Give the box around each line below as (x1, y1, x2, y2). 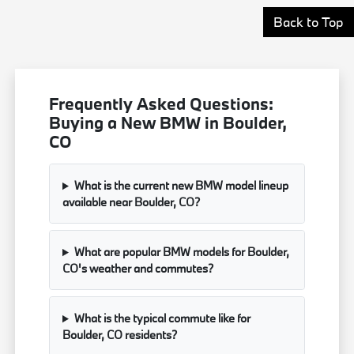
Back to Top (273, 13, 344, 31)
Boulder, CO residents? (62, 327, 178, 343)
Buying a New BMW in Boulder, (49, 111, 288, 134)
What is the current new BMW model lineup (73, 178, 288, 194)
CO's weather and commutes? (62, 261, 214, 277)
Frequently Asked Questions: (49, 92, 274, 115)
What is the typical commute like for (73, 311, 250, 326)
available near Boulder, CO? (62, 194, 201, 210)
